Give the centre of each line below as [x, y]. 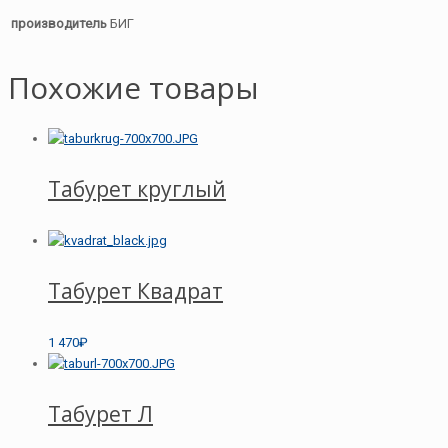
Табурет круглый [137, 189]
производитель [59, 23]
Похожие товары [133, 88]
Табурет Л [100, 413]
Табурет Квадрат [135, 291]
